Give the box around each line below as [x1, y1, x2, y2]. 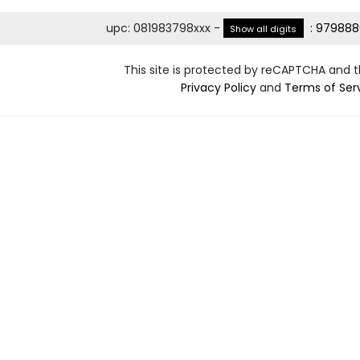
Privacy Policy [180, 80, 256, 96]
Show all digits [230, 22, 297, 35]
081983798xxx [133, 20, 211, 36]
